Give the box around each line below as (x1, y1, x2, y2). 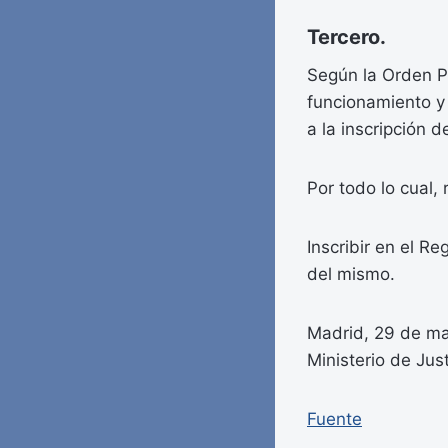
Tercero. (307, 25, 386, 50)
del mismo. (307, 264, 395, 285)
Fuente (307, 409, 362, 430)
